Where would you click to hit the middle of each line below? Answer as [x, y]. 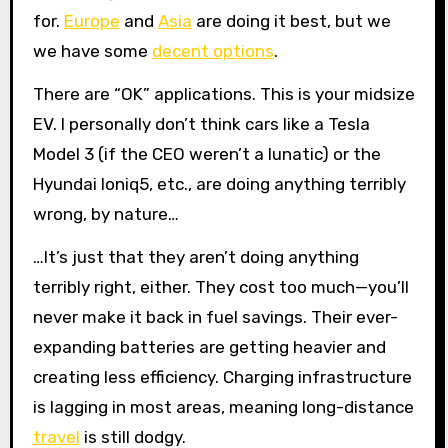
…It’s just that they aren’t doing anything [195, 256]
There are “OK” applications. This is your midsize [223, 94]
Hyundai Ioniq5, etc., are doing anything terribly [219, 184]
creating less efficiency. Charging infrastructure [222, 376]
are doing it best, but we [291, 21]
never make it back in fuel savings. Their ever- [215, 316]
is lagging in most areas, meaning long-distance [223, 406]
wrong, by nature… [105, 214]
